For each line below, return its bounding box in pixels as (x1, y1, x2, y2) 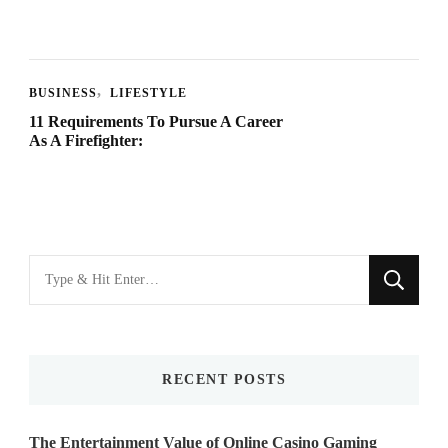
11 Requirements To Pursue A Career (29, 112, 283, 130)
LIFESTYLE (110, 85, 187, 100)
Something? (28, 320, 114, 341)
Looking (28, 258, 89, 279)
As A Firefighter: (29, 131, 143, 149)
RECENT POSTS (162, 371, 286, 387)
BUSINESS (29, 85, 97, 100)
